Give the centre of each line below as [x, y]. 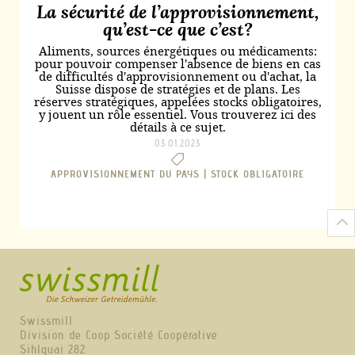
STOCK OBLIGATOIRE [258, 173]
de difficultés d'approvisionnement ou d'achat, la [177, 76]
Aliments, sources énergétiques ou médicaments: [177, 51]
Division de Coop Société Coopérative [119, 336]
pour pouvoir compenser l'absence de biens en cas [177, 64]
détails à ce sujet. [177, 127]
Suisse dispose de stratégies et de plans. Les [177, 89]
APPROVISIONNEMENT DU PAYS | [131, 173]
